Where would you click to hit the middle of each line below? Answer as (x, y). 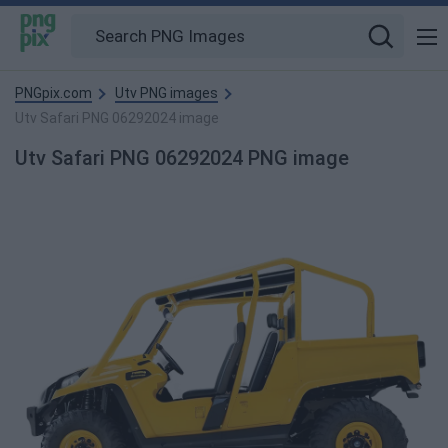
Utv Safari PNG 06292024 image (117, 118)
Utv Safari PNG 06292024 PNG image (182, 158)
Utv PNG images (166, 93)
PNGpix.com (53, 93)
